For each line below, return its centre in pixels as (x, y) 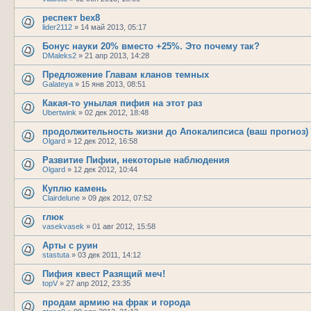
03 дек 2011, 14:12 (109, 254)
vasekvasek (63, 226)
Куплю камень (75, 188)
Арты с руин (70, 245)
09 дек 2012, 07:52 (120, 197)
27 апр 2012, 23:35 (98, 283)
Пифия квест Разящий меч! (104, 274)
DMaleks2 (59, 55)
